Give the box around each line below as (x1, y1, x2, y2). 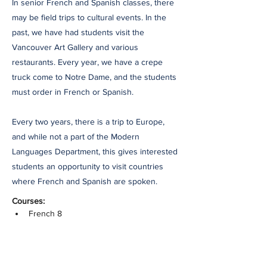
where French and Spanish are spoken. (12, 176, 157, 186)
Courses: (12, 196, 45, 206)
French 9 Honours (29, 234, 97, 243)
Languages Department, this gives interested (12, 147, 178, 156)
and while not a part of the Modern (12, 132, 139, 141)
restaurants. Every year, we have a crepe (12, 57, 163, 67)
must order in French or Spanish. (12, 87, 133, 97)
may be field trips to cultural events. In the (12, 13, 166, 22)
